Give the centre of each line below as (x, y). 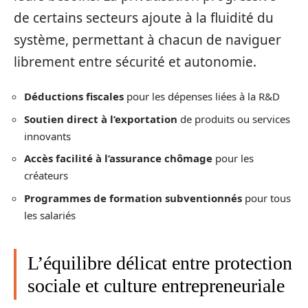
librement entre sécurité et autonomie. (135, 62)
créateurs (46, 176)
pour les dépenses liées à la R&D (202, 97)
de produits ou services (234, 119)
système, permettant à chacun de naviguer (147, 40)
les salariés (50, 215)
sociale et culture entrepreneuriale (156, 285)
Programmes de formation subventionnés (133, 198)
